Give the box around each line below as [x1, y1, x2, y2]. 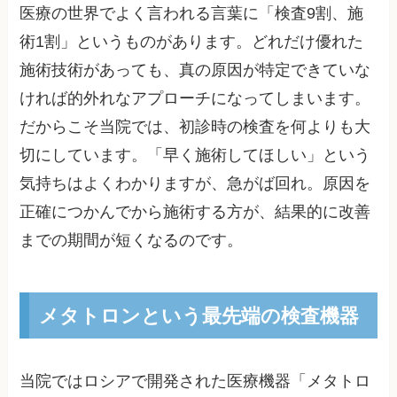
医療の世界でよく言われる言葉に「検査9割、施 [19, 4, 364, 23]
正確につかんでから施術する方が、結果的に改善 [19, 203, 371, 222]
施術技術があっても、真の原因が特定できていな [19, 61, 371, 80]
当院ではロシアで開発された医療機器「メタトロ [19, 372, 371, 391]
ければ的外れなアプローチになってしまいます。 [19, 90, 371, 108]
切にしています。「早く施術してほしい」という [19, 146, 371, 165]
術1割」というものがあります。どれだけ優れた [19, 33, 364, 51]
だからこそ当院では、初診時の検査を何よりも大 [19, 118, 371, 136]
